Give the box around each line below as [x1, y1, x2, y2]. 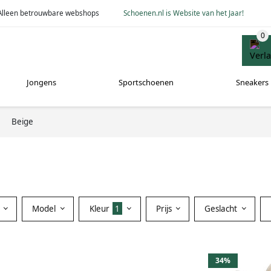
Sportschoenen [118, 77, 174, 88]
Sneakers [235, 77, 269, 88]
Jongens [27, 77, 57, 88]
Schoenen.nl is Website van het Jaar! [123, 8, 244, 18]
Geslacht [204, 203, 240, 214]
